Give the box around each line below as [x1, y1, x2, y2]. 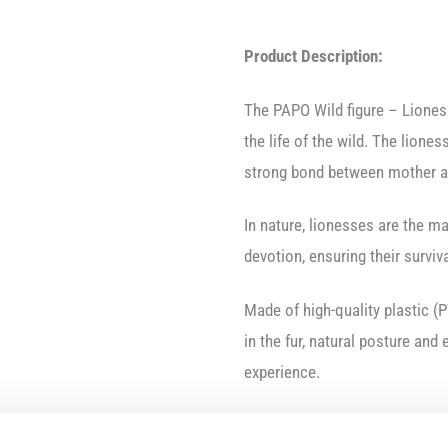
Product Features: [244, 415, 365, 436]
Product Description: [244, 46, 383, 67]
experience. [244, 361, 320, 382]
